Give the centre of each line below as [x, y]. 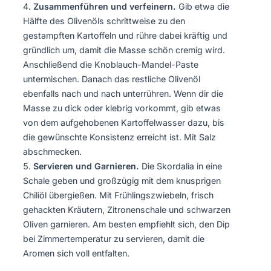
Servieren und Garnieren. [86, 166]
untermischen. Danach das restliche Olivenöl [112, 79]
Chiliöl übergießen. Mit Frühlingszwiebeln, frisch [118, 195]
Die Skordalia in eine [181, 166]
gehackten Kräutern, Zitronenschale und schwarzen [127, 209]
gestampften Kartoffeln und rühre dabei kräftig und [125, 35]
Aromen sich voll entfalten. [76, 253]
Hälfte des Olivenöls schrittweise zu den [104, 21]
